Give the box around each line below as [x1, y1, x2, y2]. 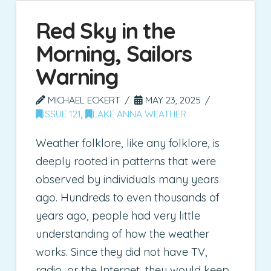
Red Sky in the [36, 16, 175, 44]
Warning [36, 62, 119, 90]
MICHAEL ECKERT [45, 93, 121, 106]
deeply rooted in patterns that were [36, 154, 217, 169]
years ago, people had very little [36, 209, 201, 223]
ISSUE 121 [43, 107, 82, 120]
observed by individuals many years [36, 172, 220, 187]
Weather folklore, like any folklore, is [36, 136, 220, 151]
